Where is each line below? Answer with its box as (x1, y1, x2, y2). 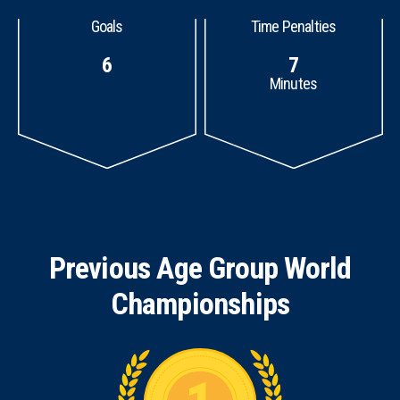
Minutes (269, 74, 318, 93)
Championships (110, 286, 290, 321)
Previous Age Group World (48, 250, 352, 286)
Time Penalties (250, 17, 337, 36)
